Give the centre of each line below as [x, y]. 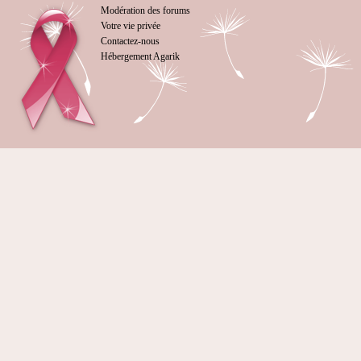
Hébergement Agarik [140, 56]
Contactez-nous [130, 41]
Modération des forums [145, 10]
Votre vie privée [131, 26]
